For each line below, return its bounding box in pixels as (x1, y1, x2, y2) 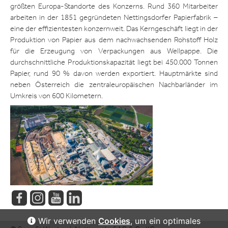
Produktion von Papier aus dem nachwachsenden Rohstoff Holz (10, 35, 218, 44)
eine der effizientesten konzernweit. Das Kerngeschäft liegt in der (10, 23, 218, 33)
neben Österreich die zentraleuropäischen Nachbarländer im (10, 79, 218, 89)
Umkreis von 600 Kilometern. (10, 91, 103, 100)
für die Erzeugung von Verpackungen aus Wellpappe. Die (10, 46, 218, 55)
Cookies (98, 216, 130, 226)
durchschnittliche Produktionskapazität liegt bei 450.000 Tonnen (10, 57, 218, 67)
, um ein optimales (130, 216, 201, 226)
